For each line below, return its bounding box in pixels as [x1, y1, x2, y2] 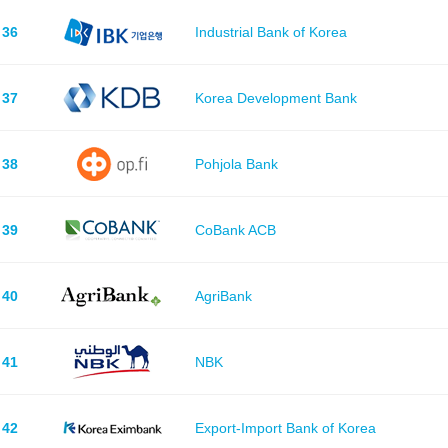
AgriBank [194, 287, 252, 304]
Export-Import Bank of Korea [194, 419, 376, 436]
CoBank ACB [194, 221, 276, 238]
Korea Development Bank [194, 89, 357, 106]
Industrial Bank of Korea [194, 23, 347, 40]
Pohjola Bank [194, 155, 278, 172]
